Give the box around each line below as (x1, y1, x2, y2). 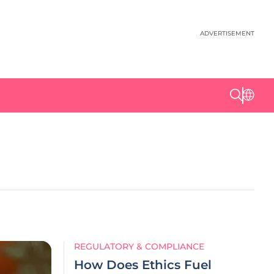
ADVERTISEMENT (200, 29, 254, 37)
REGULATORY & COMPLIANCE (74, 241, 204, 252)
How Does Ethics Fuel (74, 257, 212, 272)
